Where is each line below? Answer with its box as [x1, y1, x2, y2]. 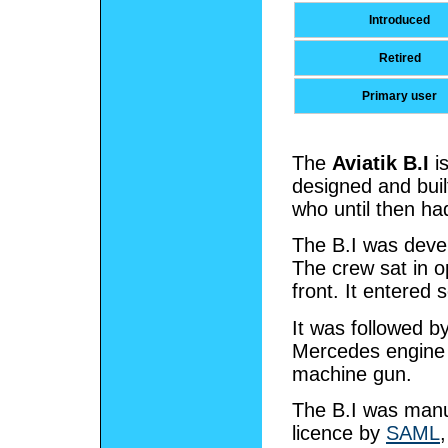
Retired [378, 50, 421, 65]
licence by [292, 421, 386, 444]
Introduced [369, 12, 430, 27]
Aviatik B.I [332, 151, 429, 174]
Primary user [362, 88, 437, 103]
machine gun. [292, 362, 412, 385]
